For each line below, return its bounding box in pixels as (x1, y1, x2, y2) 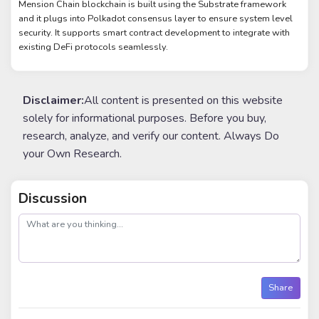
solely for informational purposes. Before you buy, (23, 110, 266, 127)
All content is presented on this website (84, 93, 283, 109)
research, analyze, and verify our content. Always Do (23, 128, 279, 145)
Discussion (19, 189, 88, 209)
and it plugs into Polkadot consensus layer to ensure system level (19, 11, 293, 25)
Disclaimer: (23, 93, 84, 109)
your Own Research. (23, 146, 122, 162)
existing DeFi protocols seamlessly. (19, 40, 169, 53)
